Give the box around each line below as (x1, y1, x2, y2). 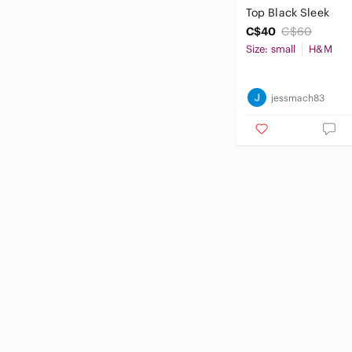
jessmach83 (270, 91, 325, 104)
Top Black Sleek (245, 5, 329, 20)
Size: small (245, 42, 296, 56)
